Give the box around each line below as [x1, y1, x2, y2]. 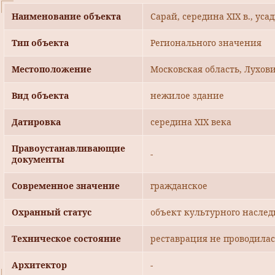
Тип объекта [12, 37, 69, 49]
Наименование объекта [12, 10, 121, 23]
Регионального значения [150, 37, 261, 49]
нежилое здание [150, 90, 224, 102]
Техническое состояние [12, 233, 121, 245]
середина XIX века [150, 116, 231, 128]
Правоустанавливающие [12, 142, 125, 155]
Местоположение [12, 63, 91, 76]
